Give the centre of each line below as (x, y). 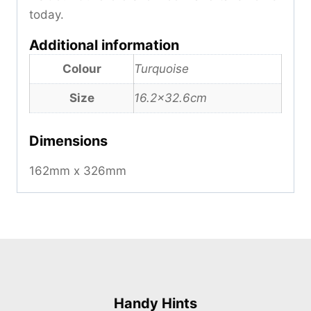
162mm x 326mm (78, 171)
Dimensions (68, 141)
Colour (82, 68)
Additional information (104, 45)
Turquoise (161, 68)
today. (47, 14)
